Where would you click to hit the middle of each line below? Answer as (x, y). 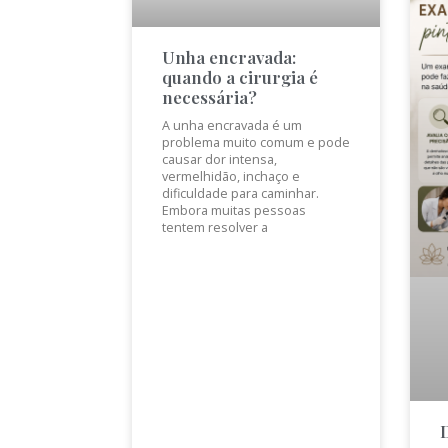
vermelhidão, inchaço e (231, 176)
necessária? (209, 96)
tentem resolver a (215, 227)
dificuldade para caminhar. (240, 193)
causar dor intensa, (219, 159)
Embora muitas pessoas (234, 210)
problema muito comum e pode (256, 142)
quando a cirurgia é (240, 76)
